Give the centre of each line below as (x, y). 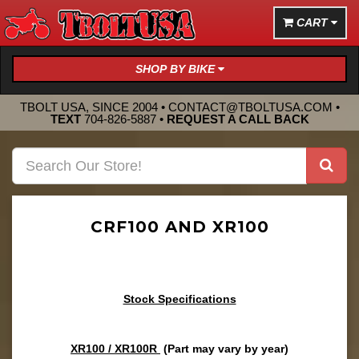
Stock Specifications (179, 299)
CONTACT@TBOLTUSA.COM (250, 107)
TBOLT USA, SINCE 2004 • (94, 107)
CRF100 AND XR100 (179, 227)
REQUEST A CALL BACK (238, 119)
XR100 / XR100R (115, 349)
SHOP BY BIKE (176, 69)
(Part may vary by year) (226, 349)
